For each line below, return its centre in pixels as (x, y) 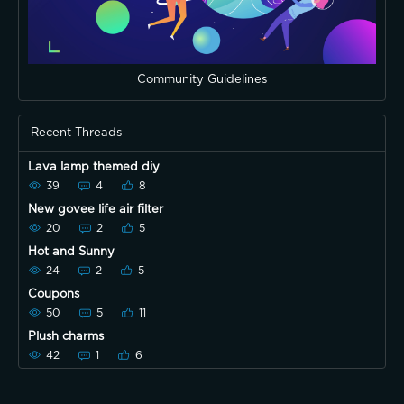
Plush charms (66, 336)
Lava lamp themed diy (94, 167)
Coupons (54, 294)
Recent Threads (76, 133)
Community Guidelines (202, 79)
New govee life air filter (96, 209)
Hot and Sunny (71, 252)
